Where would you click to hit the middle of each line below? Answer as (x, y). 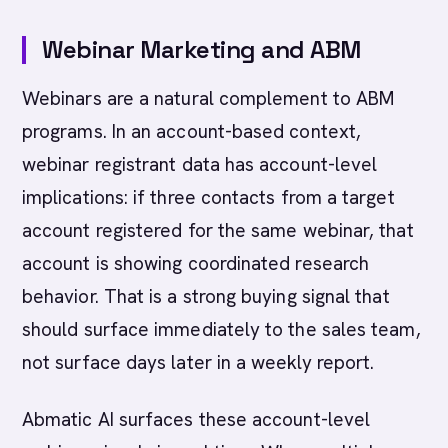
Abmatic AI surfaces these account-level (196, 419)
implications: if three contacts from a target (208, 197)
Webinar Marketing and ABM (201, 49)
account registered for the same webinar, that (218, 230)
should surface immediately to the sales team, (221, 329)
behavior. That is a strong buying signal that (206, 296)
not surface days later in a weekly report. (198, 362)
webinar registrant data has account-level (200, 164)
